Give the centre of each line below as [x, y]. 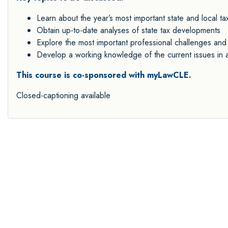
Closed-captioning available [63, 95]
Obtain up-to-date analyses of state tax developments [129, 30]
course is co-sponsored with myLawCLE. [113, 75]
